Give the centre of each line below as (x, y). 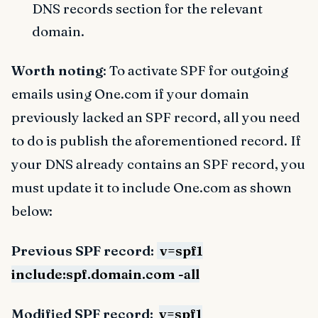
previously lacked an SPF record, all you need (156, 117)
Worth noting (57, 70)
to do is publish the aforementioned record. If (156, 140)
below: (32, 210)
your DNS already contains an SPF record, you (158, 164)
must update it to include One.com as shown (152, 187)
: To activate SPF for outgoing (196, 70)
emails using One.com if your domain (130, 93)
